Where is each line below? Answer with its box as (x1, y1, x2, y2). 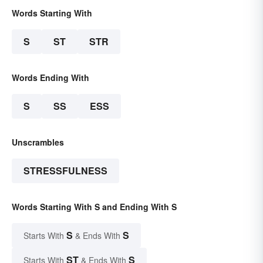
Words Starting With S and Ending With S (12, 201, 177, 213)
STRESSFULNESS (23, 164, 107, 178)
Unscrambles (12, 136, 64, 149)
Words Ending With (12, 72, 89, 84)
